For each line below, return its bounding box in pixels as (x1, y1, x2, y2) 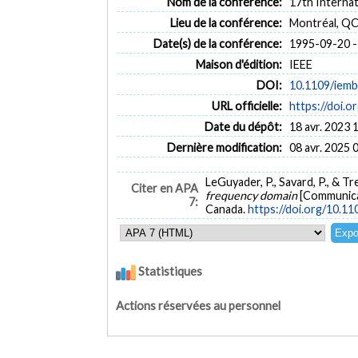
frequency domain (205, 189, 300, 203)
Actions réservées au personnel (116, 298, 281, 312)
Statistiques (136, 264, 203, 279)
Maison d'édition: (195, 57, 282, 71)
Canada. (205, 202, 248, 217)
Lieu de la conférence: (169, 15, 282, 30)
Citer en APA (130, 181, 198, 196)
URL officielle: (211, 98, 282, 113)
